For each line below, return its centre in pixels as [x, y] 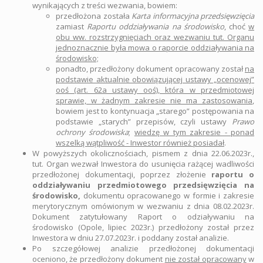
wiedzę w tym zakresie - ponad [194, 132]
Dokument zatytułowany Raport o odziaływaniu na [143, 217]
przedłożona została [94, 16]
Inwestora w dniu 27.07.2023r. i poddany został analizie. [131, 238]
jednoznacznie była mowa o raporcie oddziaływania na [155, 48]
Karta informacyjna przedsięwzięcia [193, 16]
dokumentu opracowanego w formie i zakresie [167, 195]
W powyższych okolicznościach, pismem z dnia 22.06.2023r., [143, 153]
